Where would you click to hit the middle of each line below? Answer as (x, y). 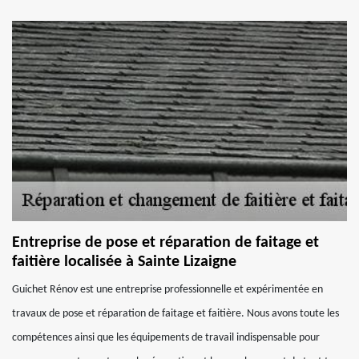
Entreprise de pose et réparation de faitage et (165, 243)
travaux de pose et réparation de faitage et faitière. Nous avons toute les (175, 314)
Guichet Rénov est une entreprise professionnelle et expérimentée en (167, 290)
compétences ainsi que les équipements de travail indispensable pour (166, 338)
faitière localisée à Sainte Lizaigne (124, 262)
